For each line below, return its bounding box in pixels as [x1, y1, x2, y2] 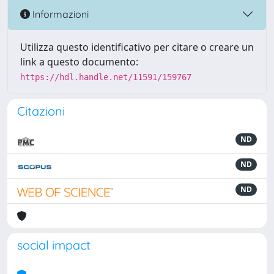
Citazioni [17, 103, 65, 119]
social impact [17, 237, 91, 253]
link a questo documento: [20, 55, 138, 68]
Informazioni [30, 7, 89, 20]
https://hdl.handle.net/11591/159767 [20, 72, 191, 82]
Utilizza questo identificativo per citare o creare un [20, 40, 254, 54]
